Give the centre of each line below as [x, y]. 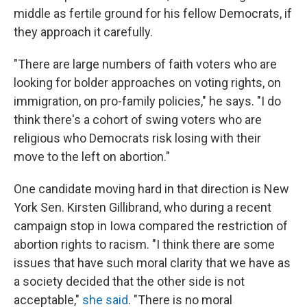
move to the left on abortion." [92, 157]
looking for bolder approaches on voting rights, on [147, 83]
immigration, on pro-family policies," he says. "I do [147, 101]
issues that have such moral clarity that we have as [152, 263]
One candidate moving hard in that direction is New [151, 189]
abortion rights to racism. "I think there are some [144, 245]
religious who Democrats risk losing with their [137, 138]
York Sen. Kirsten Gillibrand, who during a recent [143, 208]
